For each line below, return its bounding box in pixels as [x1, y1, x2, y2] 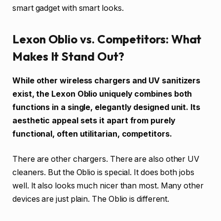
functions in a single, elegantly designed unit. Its [12, 102, 200, 112]
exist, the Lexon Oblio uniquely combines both [12, 89, 192, 99]
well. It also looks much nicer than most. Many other [12, 181, 204, 191]
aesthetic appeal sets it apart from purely [12, 115, 176, 125]
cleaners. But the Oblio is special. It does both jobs [12, 168, 194, 178]
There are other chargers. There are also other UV [12, 154, 200, 164]
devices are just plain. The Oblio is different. [12, 194, 170, 204]
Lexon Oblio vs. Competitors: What [12, 31, 202, 46]
